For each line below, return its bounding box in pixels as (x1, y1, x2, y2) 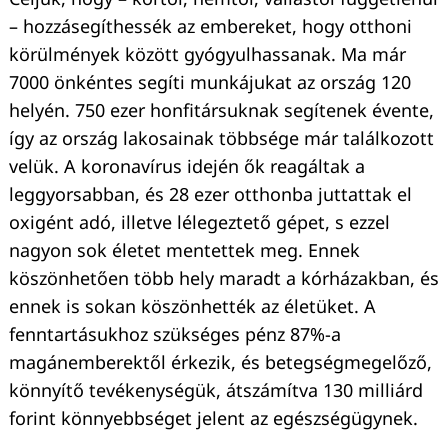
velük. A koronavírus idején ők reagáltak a (9, 154, 365, 179)
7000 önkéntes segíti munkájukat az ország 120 (9, 70, 411, 95)
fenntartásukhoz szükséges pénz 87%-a (9, 322, 341, 347)
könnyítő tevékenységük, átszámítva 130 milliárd (9, 378, 423, 403)
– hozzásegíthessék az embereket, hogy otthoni (9, 14, 412, 39)
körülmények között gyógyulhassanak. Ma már (9, 42, 406, 67)
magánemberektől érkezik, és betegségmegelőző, (9, 350, 432, 375)
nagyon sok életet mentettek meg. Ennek (9, 238, 360, 263)
